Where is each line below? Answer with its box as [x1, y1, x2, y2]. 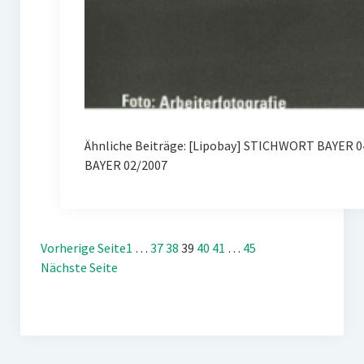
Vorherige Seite [40, 239, 126, 256]
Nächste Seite [40, 258, 118, 275]
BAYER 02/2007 [84, 156, 167, 173]
